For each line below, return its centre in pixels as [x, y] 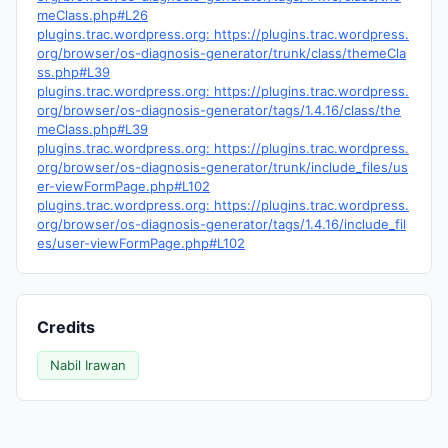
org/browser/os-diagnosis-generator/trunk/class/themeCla [221, 53]
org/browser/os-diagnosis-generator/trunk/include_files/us [222, 167]
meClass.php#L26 [92, 15]
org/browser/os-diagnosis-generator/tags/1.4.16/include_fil [221, 224]
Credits [66, 327]
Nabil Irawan [88, 365]
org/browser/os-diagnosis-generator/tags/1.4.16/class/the [219, 110]
